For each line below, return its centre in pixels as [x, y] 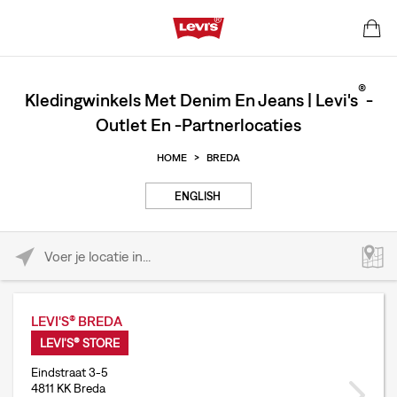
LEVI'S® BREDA [77, 321]
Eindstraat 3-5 [70, 372]
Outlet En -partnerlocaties [198, 125]
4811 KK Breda [68, 388]
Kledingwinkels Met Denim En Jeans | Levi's [191, 100]
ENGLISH [198, 196]
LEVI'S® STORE [80, 343]
